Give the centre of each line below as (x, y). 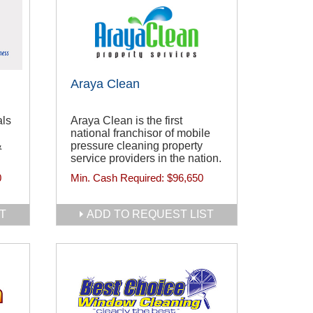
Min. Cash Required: (119, 178)
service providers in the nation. (146, 159)
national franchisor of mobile (140, 133)
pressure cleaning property (137, 146)
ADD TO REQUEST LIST (150, 214)
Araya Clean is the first (126, 121)
